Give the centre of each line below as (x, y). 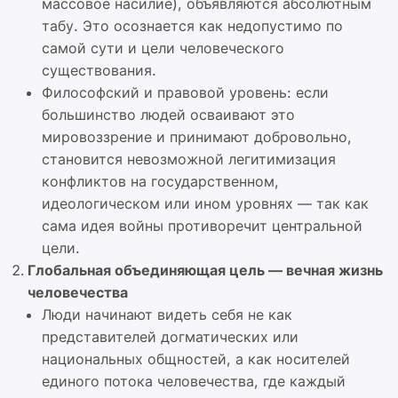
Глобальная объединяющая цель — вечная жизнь (205, 270)
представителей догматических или (170, 337)
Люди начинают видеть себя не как (167, 314)
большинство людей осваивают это (168, 115)
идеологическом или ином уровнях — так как (205, 203)
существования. (99, 70)
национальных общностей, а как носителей (196, 359)
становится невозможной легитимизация (189, 159)
